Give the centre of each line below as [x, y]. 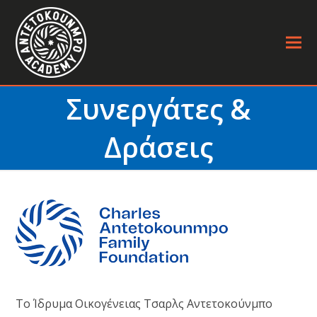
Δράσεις [158, 147]
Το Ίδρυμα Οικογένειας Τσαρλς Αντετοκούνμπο [144, 304]
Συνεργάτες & [158, 109]
